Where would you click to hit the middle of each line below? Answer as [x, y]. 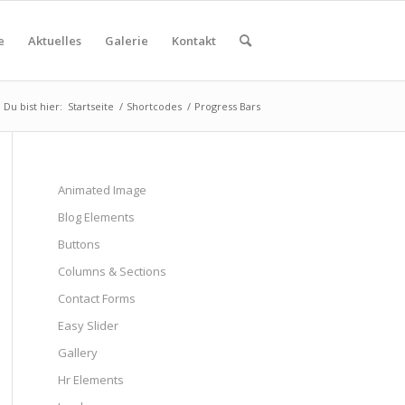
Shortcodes [154, 106]
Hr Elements [90, 380]
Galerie [127, 41]
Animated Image [102, 190]
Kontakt [194, 41]
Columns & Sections [112, 271]
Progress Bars [227, 106]
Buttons [79, 244]
